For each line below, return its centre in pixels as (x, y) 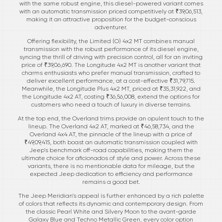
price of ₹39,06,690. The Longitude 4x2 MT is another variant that (111, 65)
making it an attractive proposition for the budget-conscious (111, 19)
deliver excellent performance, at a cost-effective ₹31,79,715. (111, 81)
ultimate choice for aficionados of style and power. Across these (111, 158)
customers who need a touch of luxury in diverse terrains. (111, 104)
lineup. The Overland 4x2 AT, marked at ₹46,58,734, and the (111, 126)
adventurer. (111, 27)
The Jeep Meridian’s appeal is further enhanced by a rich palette (111, 195)
